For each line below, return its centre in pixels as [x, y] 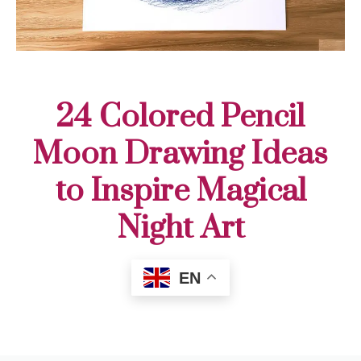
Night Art [180, 228]
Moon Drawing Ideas [180, 154]
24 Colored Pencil [180, 117]
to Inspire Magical [180, 191]
